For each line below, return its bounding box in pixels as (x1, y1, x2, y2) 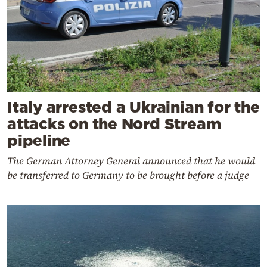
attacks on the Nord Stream (7, 115, 221, 133)
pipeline (7, 132, 71, 150)
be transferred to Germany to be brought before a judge (7, 168, 249, 183)
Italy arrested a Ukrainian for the (7, 98, 260, 116)
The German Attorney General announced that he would (7, 154, 255, 169)
